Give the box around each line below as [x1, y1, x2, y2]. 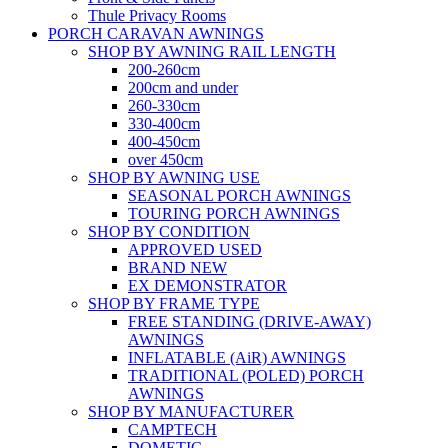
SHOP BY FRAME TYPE [88, 294, 260, 312]
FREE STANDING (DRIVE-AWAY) [128, 312, 371, 330]
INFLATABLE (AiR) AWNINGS [128, 348, 346, 366]
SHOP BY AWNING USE [88, 168, 260, 186]
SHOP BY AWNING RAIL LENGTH [88, 42, 336, 60]
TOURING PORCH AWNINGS [128, 204, 340, 222]
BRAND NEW [128, 258, 227, 276]
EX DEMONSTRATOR [128, 276, 287, 294]
